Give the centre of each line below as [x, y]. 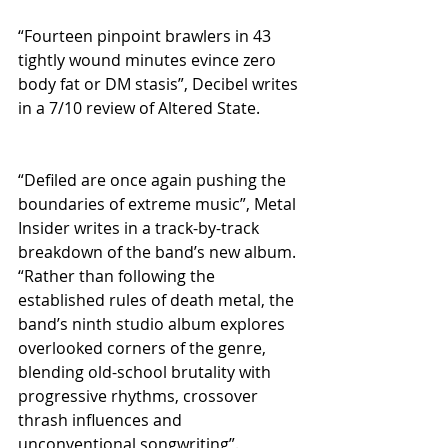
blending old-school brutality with [146, 371]
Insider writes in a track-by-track [140, 227]
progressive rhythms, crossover [140, 395]
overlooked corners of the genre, [144, 347]
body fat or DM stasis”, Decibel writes [160, 83]
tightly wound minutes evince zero [149, 59]
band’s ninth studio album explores [153, 323]
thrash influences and [102, 419]
